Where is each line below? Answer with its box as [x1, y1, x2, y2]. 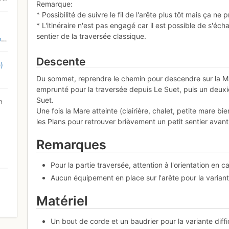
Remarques [36, 137, 107, 153]
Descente [36, 55, 86, 68]
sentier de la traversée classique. [36, 31, 147, 40]
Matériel [36, 193, 88, 209]
